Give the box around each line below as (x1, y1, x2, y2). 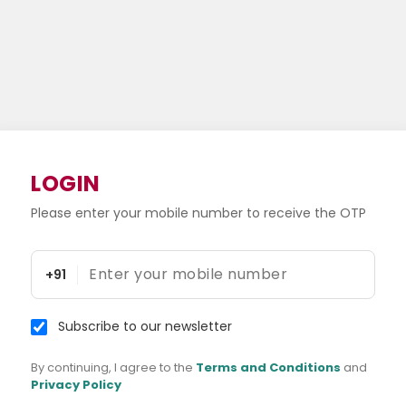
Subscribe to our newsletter (58, 317, 232, 335)
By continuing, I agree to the (31, 359, 196, 376)
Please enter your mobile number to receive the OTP (31, 204, 366, 222)
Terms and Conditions (196, 359, 341, 376)
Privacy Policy (31, 376, 121, 393)
